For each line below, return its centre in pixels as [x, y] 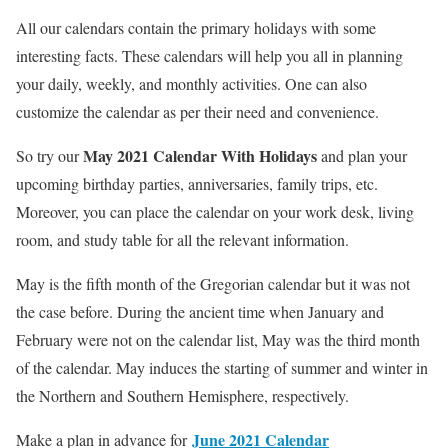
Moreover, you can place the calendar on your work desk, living [215, 211]
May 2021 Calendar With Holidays [200, 155]
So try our [49, 155]
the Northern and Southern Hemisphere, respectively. [182, 395]
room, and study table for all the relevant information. [187, 239]
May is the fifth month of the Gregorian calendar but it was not [213, 283]
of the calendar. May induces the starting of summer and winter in [222, 367]
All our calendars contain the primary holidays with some [196, 27]
